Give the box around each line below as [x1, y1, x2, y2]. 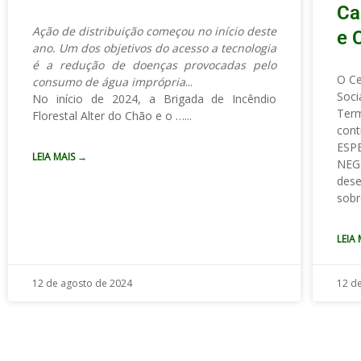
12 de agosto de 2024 [32, 276, 132, 290]
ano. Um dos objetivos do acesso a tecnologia [32, 39, 277, 56]
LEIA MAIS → [32, 149, 87, 164]
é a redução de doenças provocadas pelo [32, 56, 277, 73]
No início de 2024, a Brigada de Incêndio [32, 90, 277, 106]
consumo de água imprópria [32, 73, 185, 89]
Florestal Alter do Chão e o [32, 107, 176, 123]
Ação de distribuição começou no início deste [32, 23, 277, 39]
